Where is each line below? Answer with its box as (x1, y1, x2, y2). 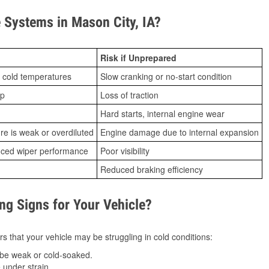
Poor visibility (100, 145, 150, 157)
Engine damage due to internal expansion (100, 126, 259, 139)
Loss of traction (100, 89, 159, 101)
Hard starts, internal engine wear (100, 107, 225, 120)
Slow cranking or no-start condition (100, 70, 232, 83)
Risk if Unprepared (100, 52, 177, 64)
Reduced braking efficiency (100, 163, 203, 176)
